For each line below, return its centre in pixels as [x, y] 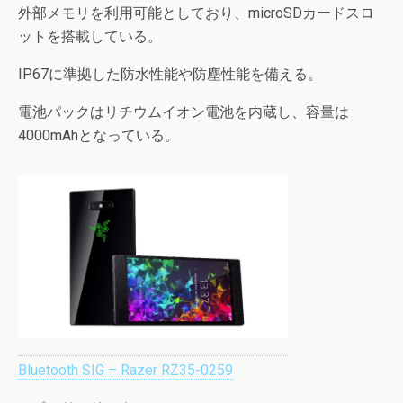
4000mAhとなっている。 [99, 135]
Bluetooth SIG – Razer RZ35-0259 [125, 370]
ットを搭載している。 [90, 36]
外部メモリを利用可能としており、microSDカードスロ [196, 13]
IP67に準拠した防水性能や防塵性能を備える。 [170, 74]
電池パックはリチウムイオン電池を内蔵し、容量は [184, 112]
